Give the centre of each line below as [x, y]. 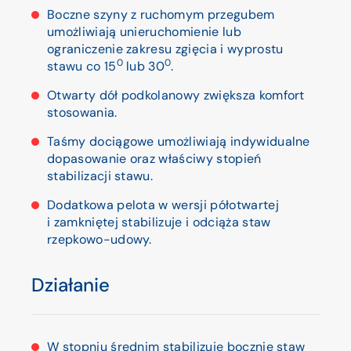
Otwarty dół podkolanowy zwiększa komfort [176, 95]
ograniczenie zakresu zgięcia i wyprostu [165, 49]
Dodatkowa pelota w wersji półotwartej [163, 205]
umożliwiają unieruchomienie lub [144, 32]
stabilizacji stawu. [100, 176]
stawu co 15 [82, 66]
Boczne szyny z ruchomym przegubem [161, 14]
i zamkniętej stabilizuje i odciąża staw [159, 222]
